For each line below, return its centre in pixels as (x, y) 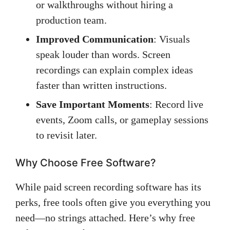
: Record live (176, 104)
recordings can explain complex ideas (114, 70)
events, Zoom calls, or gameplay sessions (122, 120)
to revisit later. (66, 135)
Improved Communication (95, 39)
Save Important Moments (93, 104)
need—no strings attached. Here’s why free (105, 218)
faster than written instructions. (101, 85)
